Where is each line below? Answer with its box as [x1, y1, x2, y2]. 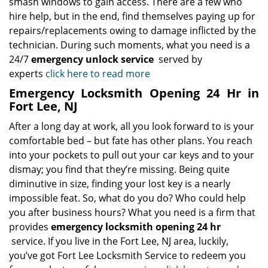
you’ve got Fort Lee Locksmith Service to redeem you [9, 249, 246, 262]
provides [9, 220, 51, 233]
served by [156, 53, 202, 66]
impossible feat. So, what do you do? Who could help [9, 191, 246, 205]
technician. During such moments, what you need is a [9, 38, 250, 51]
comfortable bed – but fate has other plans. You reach [9, 134, 252, 147]
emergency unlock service [31, 53, 156, 66]
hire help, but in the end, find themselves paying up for [9, 10, 255, 23]
